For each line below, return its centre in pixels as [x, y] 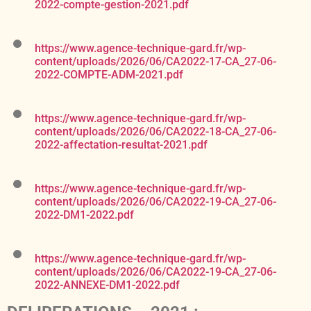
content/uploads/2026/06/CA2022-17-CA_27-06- [155, 62]
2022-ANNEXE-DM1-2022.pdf [107, 285]
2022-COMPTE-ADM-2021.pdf [109, 75]
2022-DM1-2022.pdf [84, 215]
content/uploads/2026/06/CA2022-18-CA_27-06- [155, 132]
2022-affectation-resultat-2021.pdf [121, 145]
